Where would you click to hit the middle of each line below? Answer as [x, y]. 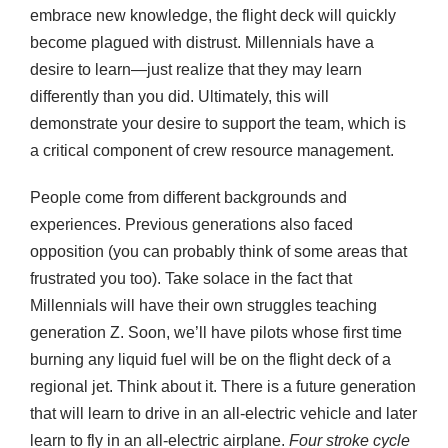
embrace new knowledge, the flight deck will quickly [213, 16]
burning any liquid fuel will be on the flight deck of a [210, 360]
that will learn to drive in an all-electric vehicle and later [223, 414]
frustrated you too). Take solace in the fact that [191, 279]
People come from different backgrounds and [188, 198]
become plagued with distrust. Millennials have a [202, 43]
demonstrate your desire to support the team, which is [218, 124]
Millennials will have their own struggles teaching [203, 306]
